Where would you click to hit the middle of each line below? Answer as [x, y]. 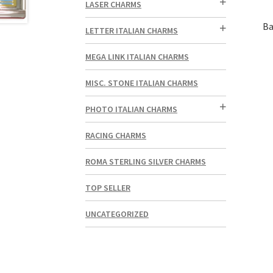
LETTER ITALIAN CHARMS [132, 31]
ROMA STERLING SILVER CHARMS [146, 162]
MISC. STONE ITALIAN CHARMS [142, 83]
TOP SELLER [108, 188]
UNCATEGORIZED [117, 214]
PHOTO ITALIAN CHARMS [132, 109]
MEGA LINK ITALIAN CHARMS [137, 57]
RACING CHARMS [116, 136]
